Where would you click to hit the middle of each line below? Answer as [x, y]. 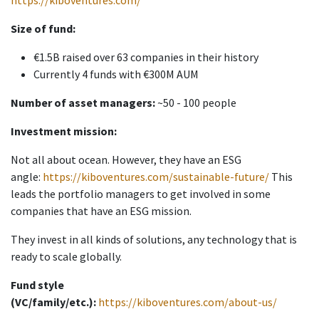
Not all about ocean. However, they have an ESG [126, 160]
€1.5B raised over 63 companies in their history [146, 57]
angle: [27, 177]
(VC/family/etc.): [53, 302]
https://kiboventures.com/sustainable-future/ [156, 177]
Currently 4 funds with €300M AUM [116, 74]
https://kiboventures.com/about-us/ [188, 302]
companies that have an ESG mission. [101, 211]
